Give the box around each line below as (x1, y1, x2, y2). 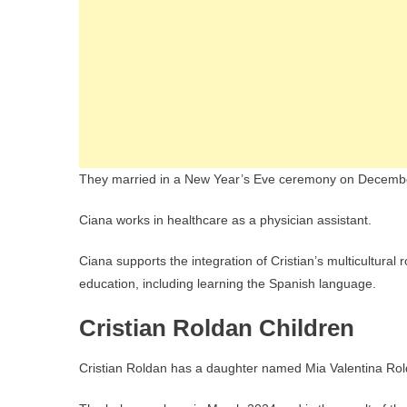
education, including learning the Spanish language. (79, 276, 376, 291)
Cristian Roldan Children (79, 314, 354, 342)
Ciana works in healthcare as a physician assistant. (79, 213, 372, 227)
